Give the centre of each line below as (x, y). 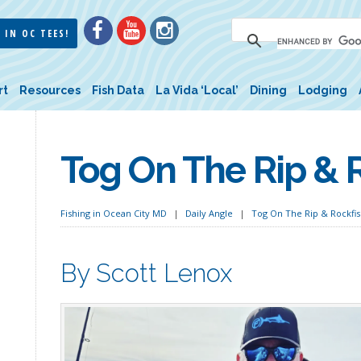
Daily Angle (209, 213)
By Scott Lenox (146, 273)
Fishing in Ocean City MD (113, 213)
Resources (50, 90)
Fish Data (118, 90)
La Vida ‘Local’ (197, 90)
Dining (268, 90)
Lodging (323, 90)
